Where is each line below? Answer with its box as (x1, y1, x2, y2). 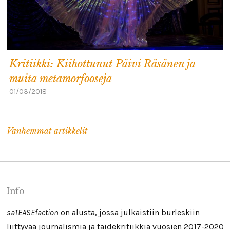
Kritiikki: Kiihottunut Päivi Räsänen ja (9, 57, 195, 70)
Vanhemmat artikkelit (6, 126, 88, 136)
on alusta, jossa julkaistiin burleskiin (58, 207, 200, 217)
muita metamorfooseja (9, 72, 112, 85)
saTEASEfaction (6, 207, 59, 217)
